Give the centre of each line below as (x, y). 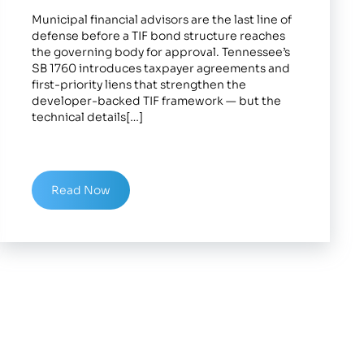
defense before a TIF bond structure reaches (159, 35)
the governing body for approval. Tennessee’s (161, 52)
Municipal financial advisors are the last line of (162, 19)
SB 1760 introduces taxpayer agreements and (161, 68)
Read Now (81, 190)
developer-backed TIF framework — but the (157, 100)
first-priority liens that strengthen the (139, 84)
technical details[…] (88, 117)
